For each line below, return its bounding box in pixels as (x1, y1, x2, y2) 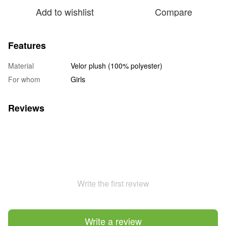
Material (8, 60, 34, 71)
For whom (8, 74, 40, 84)
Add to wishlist (35, 5, 94, 18)
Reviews (8, 101, 44, 115)
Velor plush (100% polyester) (71, 60, 162, 71)
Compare (155, 5, 192, 18)
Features (8, 38, 46, 52)
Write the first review (77, 177, 149, 189)
